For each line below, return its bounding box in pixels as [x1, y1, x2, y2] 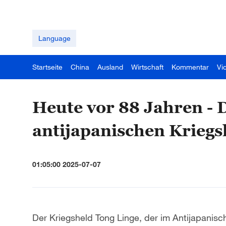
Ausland [97, 63, 123, 71]
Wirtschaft [131, 63, 163, 71]
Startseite [32, 63, 63, 71]
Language [38, 34, 71, 42]
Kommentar [172, 63, 209, 71]
